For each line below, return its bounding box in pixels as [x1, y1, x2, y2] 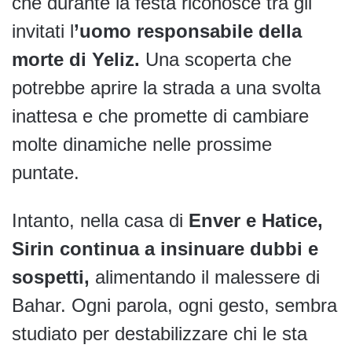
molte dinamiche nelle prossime [12, 133, 272, 155]
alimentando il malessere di [90, 266, 320, 288]
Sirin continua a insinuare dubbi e [12, 237, 318, 259]
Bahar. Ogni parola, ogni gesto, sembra [12, 294, 337, 316]
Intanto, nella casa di [12, 209, 189, 231]
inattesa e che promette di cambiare [12, 104, 309, 126]
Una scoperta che [140, 48, 291, 70]
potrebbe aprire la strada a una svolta [12, 76, 321, 98]
